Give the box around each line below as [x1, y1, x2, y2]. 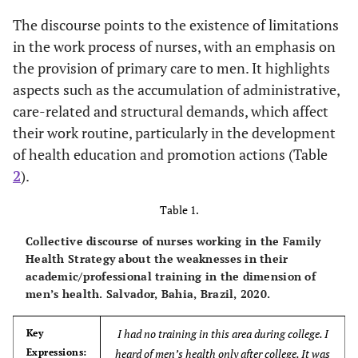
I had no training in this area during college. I [117, 325, 328, 341]
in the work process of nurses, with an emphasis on [13, 36, 336, 56]
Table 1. [159, 201, 199, 217]
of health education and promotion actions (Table [13, 144, 328, 164]
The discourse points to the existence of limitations [13, 14, 339, 34]
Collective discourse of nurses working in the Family [26, 233, 321, 249]
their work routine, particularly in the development [13, 122, 336, 142]
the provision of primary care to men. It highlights [13, 58, 330, 78]
